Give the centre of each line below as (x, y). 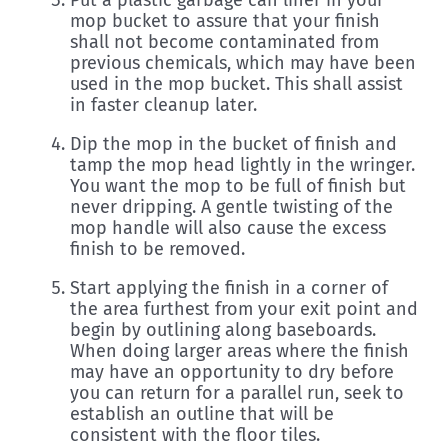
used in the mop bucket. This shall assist (236, 84)
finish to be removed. (157, 249)
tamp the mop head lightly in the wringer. (242, 165)
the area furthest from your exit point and (244, 309)
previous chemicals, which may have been (243, 63)
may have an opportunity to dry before (232, 372)
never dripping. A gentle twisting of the (231, 207)
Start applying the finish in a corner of (229, 288)
